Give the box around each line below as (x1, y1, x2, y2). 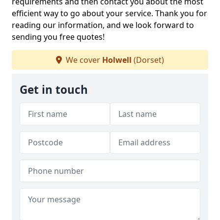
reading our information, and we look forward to (12, 20, 194, 30)
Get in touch (20, 82, 88, 97)
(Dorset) (132, 55, 164, 65)
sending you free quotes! (12, 31, 105, 42)
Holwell (102, 55, 132, 65)
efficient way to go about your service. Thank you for (12, 8, 207, 19)
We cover (64, 55, 102, 65)
